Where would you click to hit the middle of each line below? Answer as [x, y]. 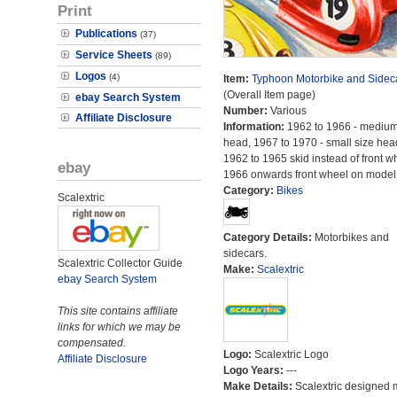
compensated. [92, 343]
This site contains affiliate [118, 311]
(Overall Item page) [269, 95]
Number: [246, 111]
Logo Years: [254, 370]
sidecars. [245, 253]
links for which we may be [119, 327]
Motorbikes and [351, 237]
